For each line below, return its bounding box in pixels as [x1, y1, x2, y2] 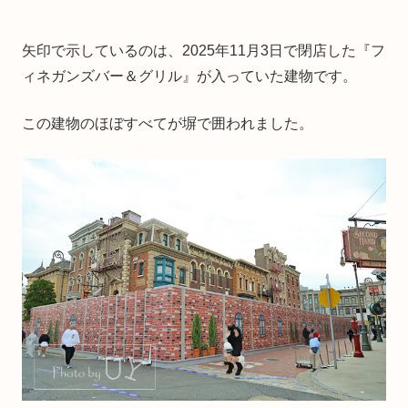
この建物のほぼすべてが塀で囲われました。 [22, 115, 313, 131]
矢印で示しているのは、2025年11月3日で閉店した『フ [22, 42, 385, 58]
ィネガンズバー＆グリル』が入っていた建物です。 [22, 67, 357, 84]
